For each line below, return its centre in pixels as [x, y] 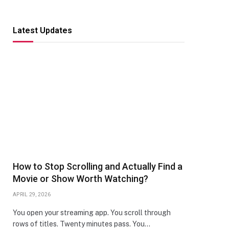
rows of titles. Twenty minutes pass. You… [82, 224]
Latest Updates [42, 30]
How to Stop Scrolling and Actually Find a [98, 166]
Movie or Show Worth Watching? [81, 179]
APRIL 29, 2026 [32, 194]
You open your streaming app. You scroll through [92, 213]
